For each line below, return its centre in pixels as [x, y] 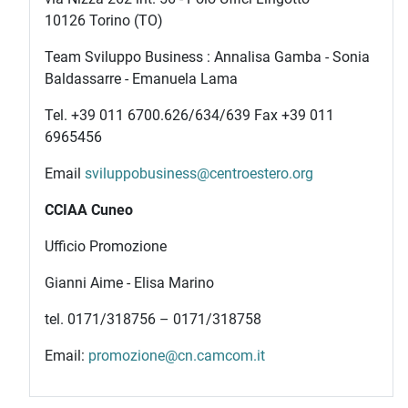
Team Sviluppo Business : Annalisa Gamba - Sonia [207, 57]
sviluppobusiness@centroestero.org [199, 173]
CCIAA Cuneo [89, 210]
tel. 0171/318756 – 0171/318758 [153, 319]
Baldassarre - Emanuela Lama [141, 79]
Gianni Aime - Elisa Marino [129, 283]
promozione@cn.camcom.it [177, 356]
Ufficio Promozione [106, 246]
